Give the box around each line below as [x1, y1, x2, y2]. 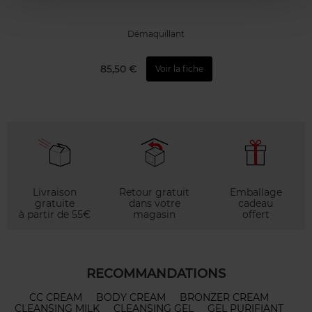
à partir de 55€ [18, 208, 91, 221]
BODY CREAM [96, 291, 166, 304]
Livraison [32, 186, 77, 199]
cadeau [238, 197, 274, 210]
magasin [133, 208, 176, 221]
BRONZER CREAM [180, 291, 269, 304]
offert [242, 208, 270, 221]
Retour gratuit [119, 186, 190, 199]
